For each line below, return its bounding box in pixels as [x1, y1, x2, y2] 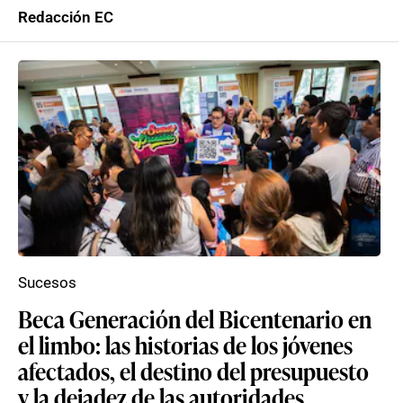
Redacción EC [18, 8, 113, 26]
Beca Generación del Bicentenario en [18, 302, 372, 335]
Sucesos [18, 273, 76, 291]
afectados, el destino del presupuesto [18, 354, 369, 387]
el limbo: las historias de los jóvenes [18, 328, 353, 361]
